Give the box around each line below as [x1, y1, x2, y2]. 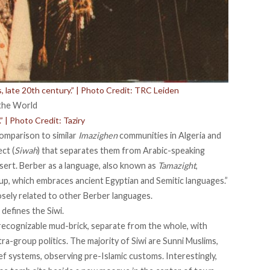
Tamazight [158, 160, 196, 171]
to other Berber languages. [46, 190, 152, 201]
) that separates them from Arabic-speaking [37, 145, 205, 155]
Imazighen [78, 130, 118, 140]
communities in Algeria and [118, 130, 221, 140]
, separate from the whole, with [87, 220, 207, 231]
